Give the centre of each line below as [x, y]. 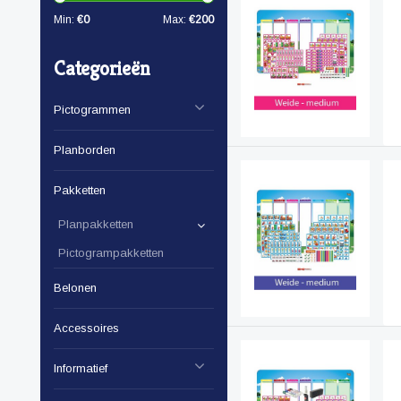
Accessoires [86, 328]
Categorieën [102, 69]
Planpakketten [96, 225]
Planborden [85, 150]
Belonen [75, 288]
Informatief [81, 369]
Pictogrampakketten [111, 253]
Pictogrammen [92, 110]
